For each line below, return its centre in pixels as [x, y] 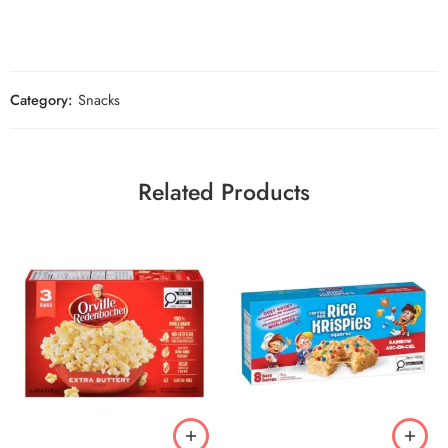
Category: [41, 99]
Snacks [99, 99]
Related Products [224, 191]
